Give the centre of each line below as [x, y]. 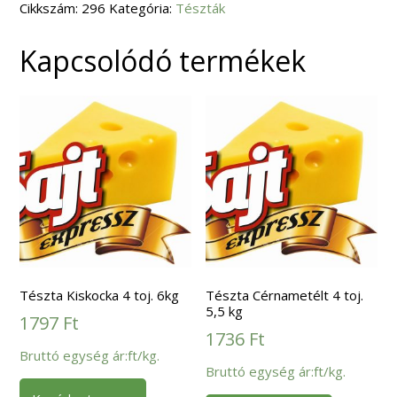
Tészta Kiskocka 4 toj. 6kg [100, 296]
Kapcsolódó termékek [163, 61]
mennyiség [79, 22]
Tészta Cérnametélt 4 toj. [285, 296]
